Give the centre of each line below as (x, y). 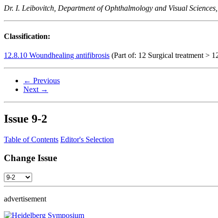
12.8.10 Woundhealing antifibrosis (57, 55)
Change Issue (30, 158)
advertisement (25, 199)
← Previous (42, 80)
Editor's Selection (87, 139)
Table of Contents (31, 139)
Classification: (27, 36)
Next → (36, 89)
